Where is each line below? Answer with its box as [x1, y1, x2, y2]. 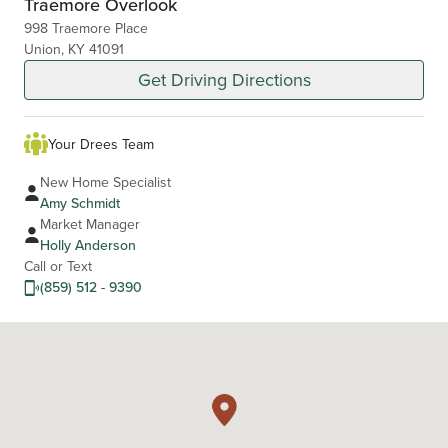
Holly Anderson [40, 235, 136, 256]
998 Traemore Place [24, 18, 148, 39]
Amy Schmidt [40, 193, 120, 214]
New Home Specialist [40, 172, 171, 193]
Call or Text [24, 256, 92, 277]
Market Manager [40, 214, 140, 235]
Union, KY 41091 [24, 39, 124, 60]
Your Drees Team [48, 133, 154, 154]
